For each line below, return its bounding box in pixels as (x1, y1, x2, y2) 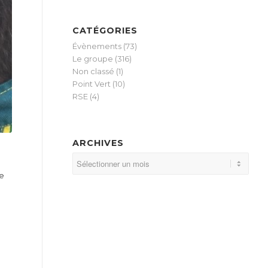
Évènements (72, 41, 122, 51)
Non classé (72, 66, 115, 76)
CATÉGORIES (72, 25, 138, 36)
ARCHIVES (72, 138, 124, 148)
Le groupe (72, 54, 114, 63)
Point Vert (72, 79, 111, 89)
